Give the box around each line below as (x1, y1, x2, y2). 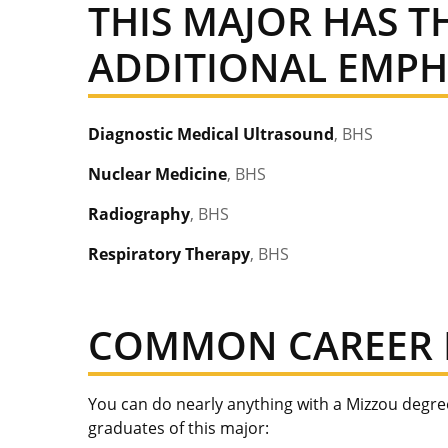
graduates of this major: (88, 416, 269, 439)
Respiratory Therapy (88, 242, 250, 265)
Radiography (88, 202, 190, 225)
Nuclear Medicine (88, 162, 227, 185)
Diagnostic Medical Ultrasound (88, 122, 334, 145)
